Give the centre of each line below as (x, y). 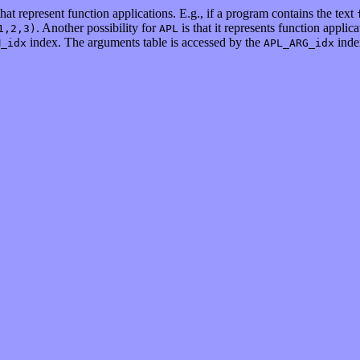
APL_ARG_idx (299, 43)
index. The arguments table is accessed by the (145, 42)
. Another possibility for (98, 28)
